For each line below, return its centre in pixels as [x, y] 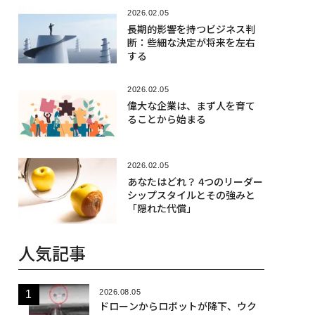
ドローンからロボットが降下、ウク [178, 306]
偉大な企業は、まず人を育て [191, 105]
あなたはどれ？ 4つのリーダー [195, 181]
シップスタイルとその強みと [191, 194]
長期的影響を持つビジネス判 [191, 29]
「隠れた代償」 [161, 208]
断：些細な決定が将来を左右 [191, 43]
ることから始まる [166, 118]
